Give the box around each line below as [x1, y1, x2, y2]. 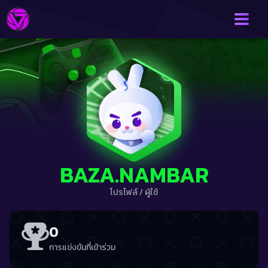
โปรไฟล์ [110, 186, 138, 199]
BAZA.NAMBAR [59, 159, 209, 191]
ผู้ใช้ [145, 186, 158, 199]
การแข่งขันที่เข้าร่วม [49, 241, 115, 254]
